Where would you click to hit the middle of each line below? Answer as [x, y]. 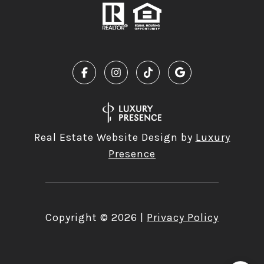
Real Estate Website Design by [115, 137]
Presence [132, 154]
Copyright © [77, 217]
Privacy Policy [183, 217]
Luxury [213, 137]
